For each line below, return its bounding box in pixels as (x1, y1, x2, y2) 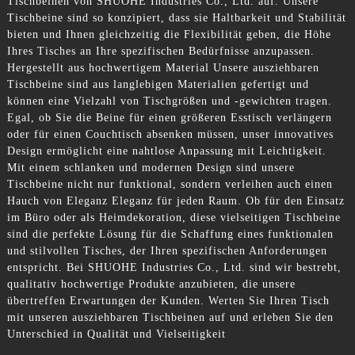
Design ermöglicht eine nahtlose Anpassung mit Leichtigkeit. (6, 144, 326, 157)
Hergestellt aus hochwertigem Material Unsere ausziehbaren (6, 61, 319, 74)
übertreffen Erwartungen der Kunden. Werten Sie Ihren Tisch (6, 294, 330, 307)
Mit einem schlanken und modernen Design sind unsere (6, 161, 295, 174)
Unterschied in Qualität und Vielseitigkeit (6, 327, 226, 340)
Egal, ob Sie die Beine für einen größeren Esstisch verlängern (6, 111, 332, 124)
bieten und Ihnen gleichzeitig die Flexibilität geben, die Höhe (6, 28, 331, 40)
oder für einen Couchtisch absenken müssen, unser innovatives (6, 128, 334, 140)
